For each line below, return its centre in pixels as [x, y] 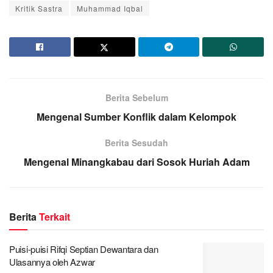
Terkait [55, 216]
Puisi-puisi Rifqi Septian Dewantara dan [84, 249]
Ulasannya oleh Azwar [52, 261]
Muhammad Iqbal [110, 8]
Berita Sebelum [136, 97]
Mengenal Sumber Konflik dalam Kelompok [136, 116]
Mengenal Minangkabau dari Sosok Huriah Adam [136, 161]
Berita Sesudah [136, 142]
